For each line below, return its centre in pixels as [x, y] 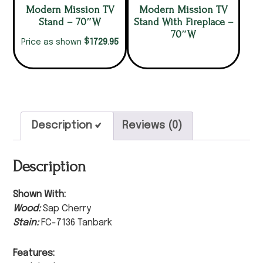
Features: [34, 253]
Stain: [27, 222]
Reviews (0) [152, 125]
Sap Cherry [67, 208]
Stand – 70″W [70, 22]
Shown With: [40, 194]
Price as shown [53, 42]
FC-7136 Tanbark [77, 222]
